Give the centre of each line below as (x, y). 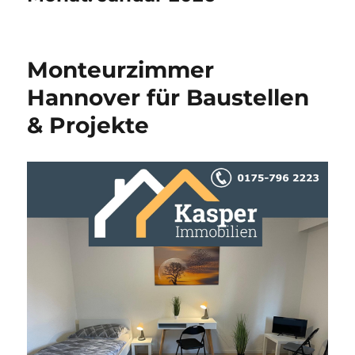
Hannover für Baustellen (168, 98)
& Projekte (88, 126)
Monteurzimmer (121, 70)
